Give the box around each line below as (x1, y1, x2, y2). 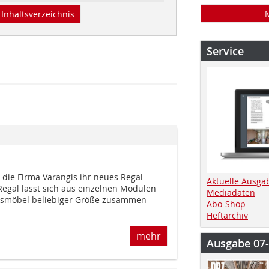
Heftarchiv (207, 209, 248, 221)
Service (207, 44, 244, 58)
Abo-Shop (207, 198, 246, 210)
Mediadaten (207, 186, 255, 198)
